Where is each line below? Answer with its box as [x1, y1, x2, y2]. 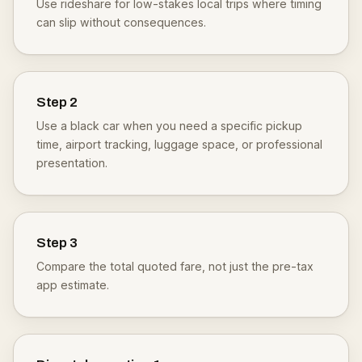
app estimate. [36, 278, 109, 292]
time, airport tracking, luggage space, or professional [36, 137, 322, 151]
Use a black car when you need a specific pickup [36, 119, 302, 133]
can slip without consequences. [36, 15, 206, 29]
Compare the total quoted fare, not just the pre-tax [36, 259, 314, 273]
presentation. [36, 156, 107, 170]
